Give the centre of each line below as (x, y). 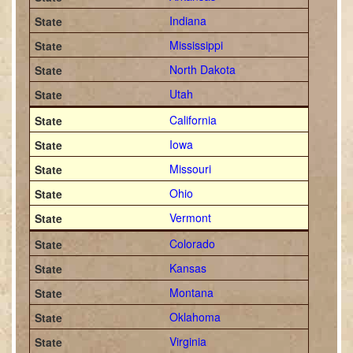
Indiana (188, 20)
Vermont (190, 217)
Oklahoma (195, 317)
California (193, 120)
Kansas (188, 268)
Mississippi (196, 45)
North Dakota (202, 69)
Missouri (190, 169)
